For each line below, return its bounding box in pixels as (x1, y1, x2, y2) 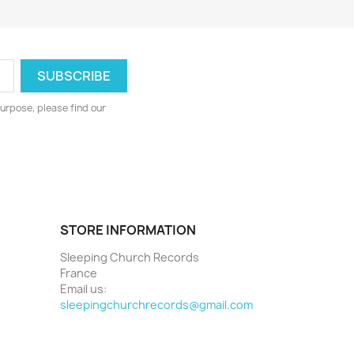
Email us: (60, 281, 107, 296)
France (60, 265, 97, 281)
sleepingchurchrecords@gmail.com (60, 296, 253, 312)
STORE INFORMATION (60, 220, 196, 239)
